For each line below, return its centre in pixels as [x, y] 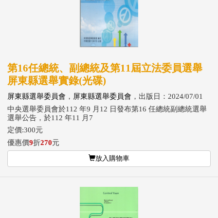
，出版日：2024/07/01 [167, 96]
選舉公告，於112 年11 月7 [50, 118]
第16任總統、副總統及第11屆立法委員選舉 [105, 68]
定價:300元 [25, 130]
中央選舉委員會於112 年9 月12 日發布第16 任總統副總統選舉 [107, 109]
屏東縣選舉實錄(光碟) [57, 81]
